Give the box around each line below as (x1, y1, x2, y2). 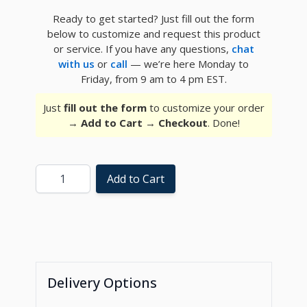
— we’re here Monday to (127, 56, 249, 71)
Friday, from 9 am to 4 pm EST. (80, 71, 227, 86)
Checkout (158, 115, 208, 130)
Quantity (34, 164, 79, 180)
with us (58, 56, 95, 71)
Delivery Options (47, 273, 157, 292)
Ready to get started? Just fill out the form (53, 11, 254, 25)
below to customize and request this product (47, 26, 260, 40)
